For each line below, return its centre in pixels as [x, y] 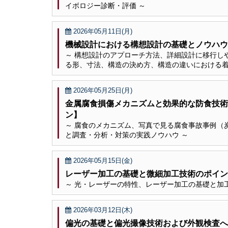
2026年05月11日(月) [102, 31]
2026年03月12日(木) [102, 210]
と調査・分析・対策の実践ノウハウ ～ [127, 135]
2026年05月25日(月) [102, 90]
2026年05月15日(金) [102, 161]
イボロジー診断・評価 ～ [105, 6]
